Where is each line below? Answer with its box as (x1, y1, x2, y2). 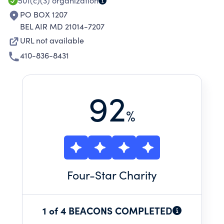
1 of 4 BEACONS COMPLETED (42, 203, 172, 217)
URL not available (20, 35, 84, 45)
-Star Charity (89, 167, 157, 182)
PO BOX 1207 (20, 9, 67, 19)
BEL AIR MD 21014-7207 (20, 21, 104, 31)
